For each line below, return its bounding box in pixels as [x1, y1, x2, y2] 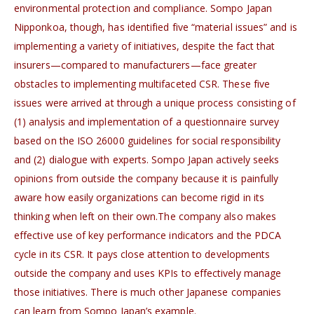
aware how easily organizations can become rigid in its [14, 191, 265, 205]
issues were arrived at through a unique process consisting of [14, 96, 296, 110]
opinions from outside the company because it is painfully [14, 172, 279, 186]
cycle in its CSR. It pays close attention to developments [14, 247, 271, 261]
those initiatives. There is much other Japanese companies [14, 285, 282, 299]
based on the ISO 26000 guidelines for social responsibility [14, 134, 281, 148]
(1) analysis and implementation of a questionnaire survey [14, 115, 280, 129]
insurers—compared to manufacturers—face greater [14, 58, 257, 72]
